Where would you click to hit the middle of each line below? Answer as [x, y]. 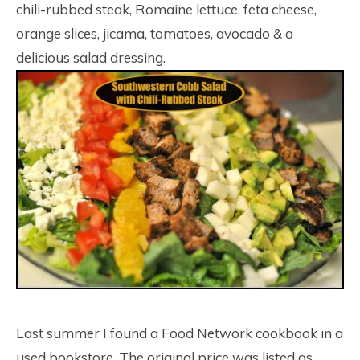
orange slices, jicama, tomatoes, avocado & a [155, 33]
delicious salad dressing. [91, 57]
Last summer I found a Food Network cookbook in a [180, 333]
